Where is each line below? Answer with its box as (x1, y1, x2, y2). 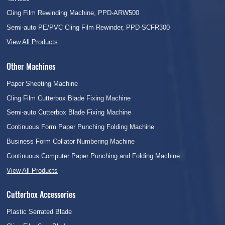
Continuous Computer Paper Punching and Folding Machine (7, 152, 180, 160)
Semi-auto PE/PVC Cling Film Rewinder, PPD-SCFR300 (7, 24, 170, 32)
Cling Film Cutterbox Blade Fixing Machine (7, 94, 131, 102)
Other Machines (7, 60, 56, 72)
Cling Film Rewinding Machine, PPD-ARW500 (7, 9, 140, 17)
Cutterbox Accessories (7, 188, 76, 201)
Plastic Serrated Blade (7, 208, 72, 216)
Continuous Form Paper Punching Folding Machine (7, 123, 155, 131)
